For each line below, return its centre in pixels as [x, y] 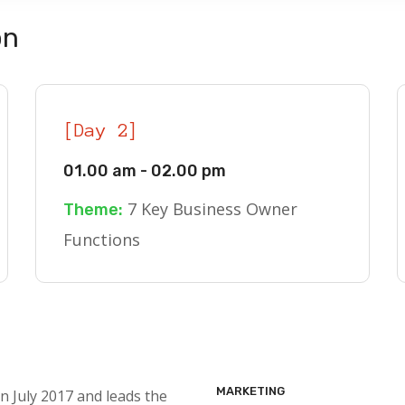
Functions [102, 240]
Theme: [93, 210]
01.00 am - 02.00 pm [145, 171]
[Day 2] [101, 130]
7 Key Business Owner [210, 209]
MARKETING [250, 391]
